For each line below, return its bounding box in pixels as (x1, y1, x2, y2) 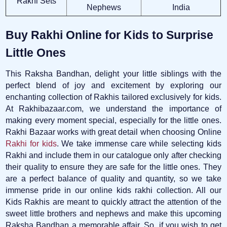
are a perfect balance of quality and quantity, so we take (6, 174, 221, 183)
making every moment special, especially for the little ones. (6, 116, 221, 125)
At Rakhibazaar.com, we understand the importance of (6, 104, 221, 113)
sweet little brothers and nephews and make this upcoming (6, 209, 221, 218)
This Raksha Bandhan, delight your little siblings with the (6, 69, 221, 78)
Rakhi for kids (6, 139, 57, 148)
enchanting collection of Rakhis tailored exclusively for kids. (6, 92, 221, 101)
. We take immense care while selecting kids (56, 139, 221, 148)
